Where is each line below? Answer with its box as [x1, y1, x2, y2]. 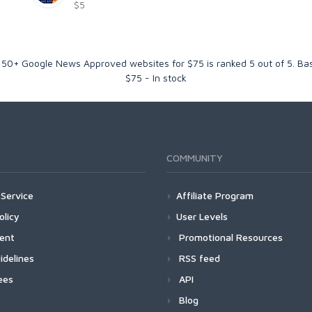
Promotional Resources [176, 231, 283, 244]
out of [254, 57, 287, 70]
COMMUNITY [166, 152, 223, 164]
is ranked [206, 57, 249, 70]
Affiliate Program [176, 189, 253, 202]
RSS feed [176, 252, 220, 265]
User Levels [176, 210, 228, 223]
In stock [153, 72, 187, 84]
